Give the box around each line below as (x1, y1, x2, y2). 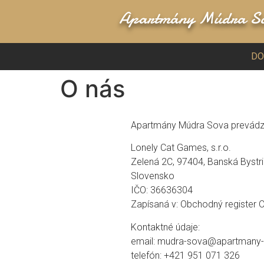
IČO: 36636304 (131, 184, 193, 196)
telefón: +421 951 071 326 (131, 249, 240, 261)
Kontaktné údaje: (131, 221, 200, 233)
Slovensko (131, 170, 174, 182)
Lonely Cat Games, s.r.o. (131, 142, 231, 154)
